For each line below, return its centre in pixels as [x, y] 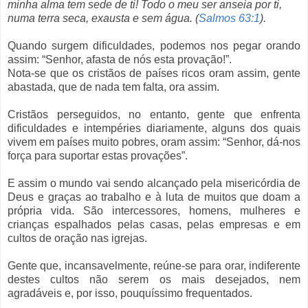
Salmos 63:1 [229, 18]
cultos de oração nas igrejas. [77, 238]
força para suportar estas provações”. [98, 155]
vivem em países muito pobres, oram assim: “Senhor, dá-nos [154, 142]
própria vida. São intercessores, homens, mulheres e [154, 210]
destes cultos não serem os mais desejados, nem [154, 279]
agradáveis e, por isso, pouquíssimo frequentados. [130, 293]
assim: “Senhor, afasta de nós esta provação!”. [121, 59]
